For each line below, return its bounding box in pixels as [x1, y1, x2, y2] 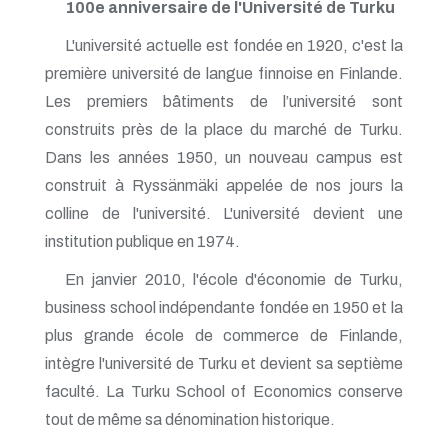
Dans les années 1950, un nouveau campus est [45, 148, 403, 166]
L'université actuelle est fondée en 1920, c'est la [65, 36, 403, 54]
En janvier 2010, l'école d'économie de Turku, [65, 270, 403, 288]
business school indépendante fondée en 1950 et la [45, 298, 403, 316]
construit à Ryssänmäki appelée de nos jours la [45, 176, 403, 194]
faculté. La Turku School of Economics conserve [45, 382, 403, 400]
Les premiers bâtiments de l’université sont [45, 92, 403, 110]
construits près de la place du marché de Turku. [45, 120, 403, 138]
